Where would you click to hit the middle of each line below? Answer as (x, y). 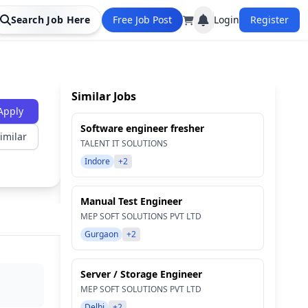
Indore (97, 161)
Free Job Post (142, 20)
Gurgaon (101, 234)
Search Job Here (50, 20)
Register (269, 20)
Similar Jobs (104, 96)
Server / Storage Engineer (141, 274)
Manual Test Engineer (131, 201)
